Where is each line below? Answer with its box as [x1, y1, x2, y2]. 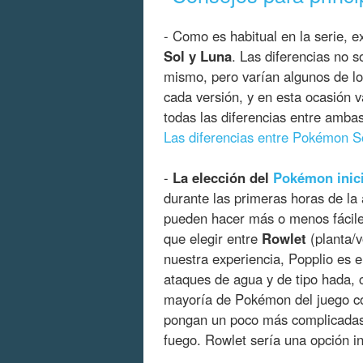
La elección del [173, 168, 273, 188]
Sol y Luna [164, 46, 232, 66]
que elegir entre [164, 228, 262, 249]
